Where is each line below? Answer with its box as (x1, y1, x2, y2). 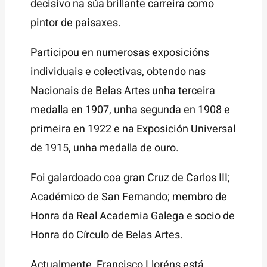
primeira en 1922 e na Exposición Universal (30, 121, 236, 138)
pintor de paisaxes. (30, 15, 122, 32)
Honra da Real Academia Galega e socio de (30, 208, 235, 225)
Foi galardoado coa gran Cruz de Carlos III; (30, 170, 231, 187)
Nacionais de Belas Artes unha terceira (30, 83, 216, 100)
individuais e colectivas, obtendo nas (30, 64, 206, 80)
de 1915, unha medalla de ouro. (30, 140, 179, 157)
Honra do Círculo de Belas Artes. (30, 227, 184, 244)
